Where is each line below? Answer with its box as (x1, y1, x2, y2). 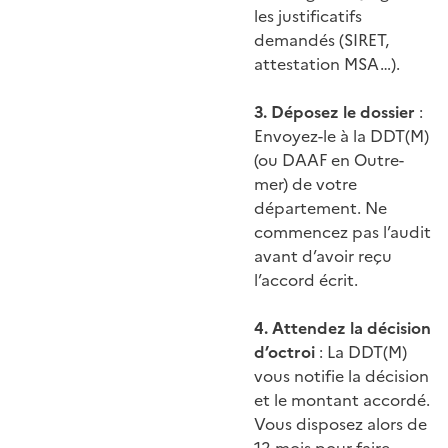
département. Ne (254, 196, 387, 221)
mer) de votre (254, 172, 357, 197)
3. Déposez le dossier (254, 100, 415, 125)
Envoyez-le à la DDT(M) (254, 124, 429, 149)
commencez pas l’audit (254, 220, 431, 245)
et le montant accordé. (254, 388, 430, 413)
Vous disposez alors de (254, 412, 427, 437)
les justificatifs (254, 4, 362, 29)
